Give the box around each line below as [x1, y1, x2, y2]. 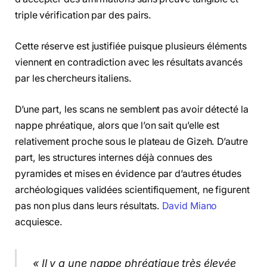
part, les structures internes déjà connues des [15, 151, 213, 163]
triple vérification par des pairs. [15, 10, 152, 21]
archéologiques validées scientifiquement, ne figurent [15, 184, 250, 195]
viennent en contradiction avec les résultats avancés [15, 57, 243, 69]
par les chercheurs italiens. [15, 73, 132, 85]
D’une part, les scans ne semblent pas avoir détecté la [15, 103, 249, 115]
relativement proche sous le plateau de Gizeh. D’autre [15, 135, 248, 147]
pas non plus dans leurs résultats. [15, 200, 163, 212]
